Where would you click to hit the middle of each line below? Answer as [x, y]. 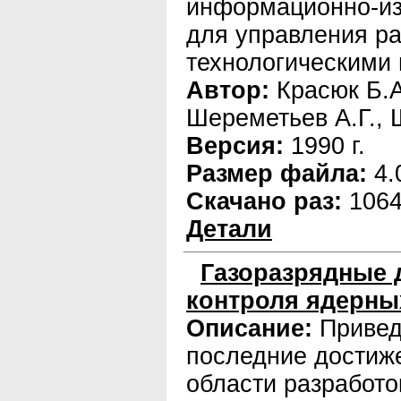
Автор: [228, 90]
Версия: [235, 146]
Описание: [249, 328]
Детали [229, 229]
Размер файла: [277, 174]
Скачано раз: [264, 201]
